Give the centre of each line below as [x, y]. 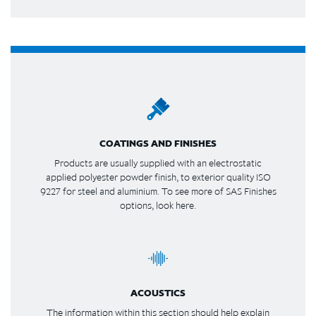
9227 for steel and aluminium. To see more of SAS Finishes [158, 191]
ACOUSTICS [158, 292]
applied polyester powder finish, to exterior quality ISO [158, 177]
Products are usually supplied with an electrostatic [158, 163]
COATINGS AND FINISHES [158, 143]
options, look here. [158, 205]
